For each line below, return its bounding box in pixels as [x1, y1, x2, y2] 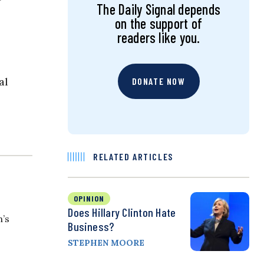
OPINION [74, 193, 105, 204]
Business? [68, 219, 114, 234]
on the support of [115, 15, 203, 32]
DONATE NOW [131, 75, 186, 87]
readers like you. [117, 29, 200, 47]
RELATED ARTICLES [93, 151, 173, 163]
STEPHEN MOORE [68, 237, 145, 249]
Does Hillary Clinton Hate [68, 205, 176, 220]
